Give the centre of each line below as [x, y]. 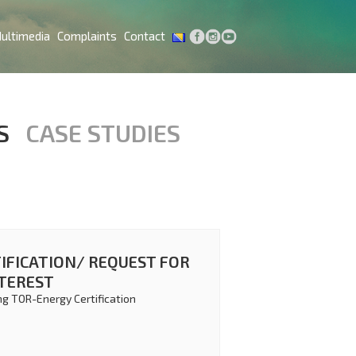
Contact [145, 36]
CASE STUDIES [103, 132]
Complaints [87, 36]
